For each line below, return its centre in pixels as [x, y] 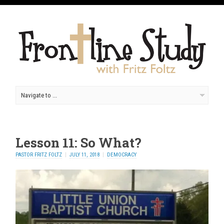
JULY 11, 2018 [85, 155]
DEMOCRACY [122, 155]
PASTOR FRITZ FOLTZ [39, 155]
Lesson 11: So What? [79, 143]
